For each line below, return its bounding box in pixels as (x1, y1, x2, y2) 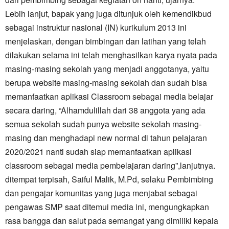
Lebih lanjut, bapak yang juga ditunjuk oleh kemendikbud (5, 8, 212, 19)
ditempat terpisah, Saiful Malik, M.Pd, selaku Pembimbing (5, 173, 213, 185)
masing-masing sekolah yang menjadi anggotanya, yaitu (5, 63, 209, 75)
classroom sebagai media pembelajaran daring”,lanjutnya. (5, 159, 215, 171)
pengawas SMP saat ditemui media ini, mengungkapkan (5, 201, 209, 213)
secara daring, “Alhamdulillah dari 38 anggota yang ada (5, 104, 205, 116)
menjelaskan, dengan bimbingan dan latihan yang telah (5, 35, 206, 47)
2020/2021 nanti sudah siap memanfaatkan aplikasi (5, 146, 192, 157)
